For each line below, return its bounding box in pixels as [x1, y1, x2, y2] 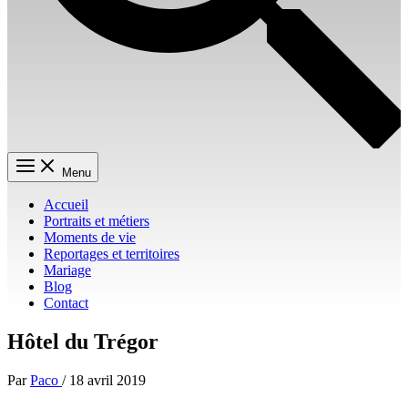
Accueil [44, 197, 88, 212]
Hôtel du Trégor [7, 329, 158, 353]
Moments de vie [44, 229, 136, 245]
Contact [44, 295, 88, 311]
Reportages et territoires [44, 246, 179, 261]
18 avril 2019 [69, 372, 146, 388]
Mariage [44, 262, 91, 278]
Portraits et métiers [44, 213, 149, 229]
